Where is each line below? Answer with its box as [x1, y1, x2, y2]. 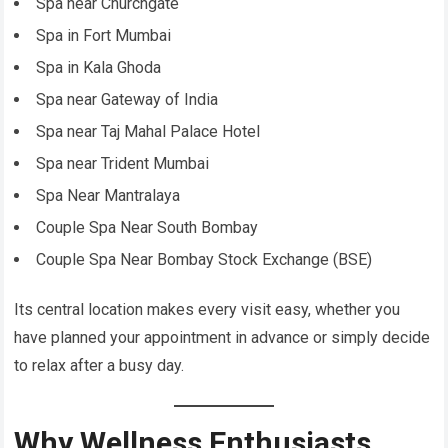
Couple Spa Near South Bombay [36, 218, 259, 238]
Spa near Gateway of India [36, 90, 219, 110]
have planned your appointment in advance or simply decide [14, 328, 431, 348]
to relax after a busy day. [14, 356, 185, 376]
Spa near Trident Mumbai [36, 154, 210, 174]
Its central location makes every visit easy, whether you [14, 300, 401, 320]
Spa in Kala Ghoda [36, 58, 162, 78]
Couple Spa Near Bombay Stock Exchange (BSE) [36, 250, 373, 270]
